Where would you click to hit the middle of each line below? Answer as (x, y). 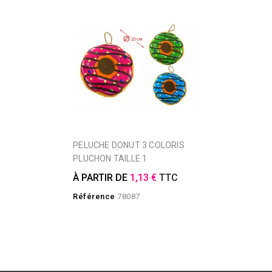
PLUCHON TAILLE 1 (110, 158)
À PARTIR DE (102, 177)
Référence (94, 196)
